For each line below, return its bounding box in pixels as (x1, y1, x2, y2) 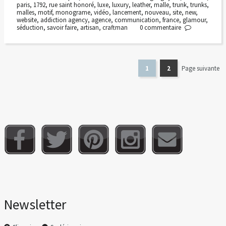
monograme (55, 8, 90, 17)
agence (91, 15, 111, 24)
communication (114, 15, 159, 24)
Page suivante (182, 64, 220, 73)
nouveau (144, 8, 169, 17)
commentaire (144, 23, 182, 32)
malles (16, 8, 34, 17)
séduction (16, 23, 43, 32)
